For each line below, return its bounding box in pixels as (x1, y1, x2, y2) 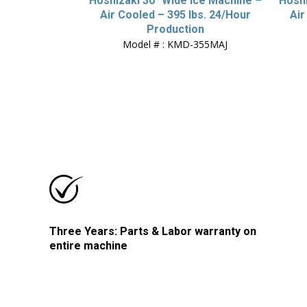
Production (146, 23, 204, 36)
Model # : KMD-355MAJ (123, 38, 228, 51)
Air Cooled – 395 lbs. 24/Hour (99, 8, 251, 21)
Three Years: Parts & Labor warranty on (49, 225, 256, 238)
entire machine (49, 239, 127, 252)
